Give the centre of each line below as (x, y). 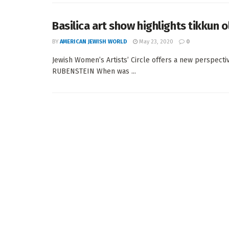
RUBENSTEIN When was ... (94, 71)
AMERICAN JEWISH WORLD (94, 42)
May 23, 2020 (155, 42)
